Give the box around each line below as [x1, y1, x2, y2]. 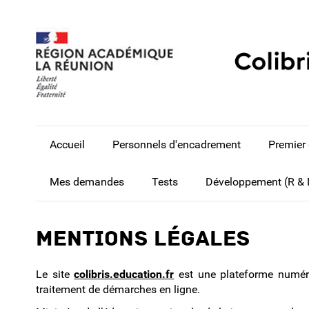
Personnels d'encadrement [112, 138, 241, 151]
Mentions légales [36, 226, 250, 253]
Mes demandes [50, 175, 124, 188]
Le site [36, 267, 74, 281]
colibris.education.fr [74, 267, 175, 281]
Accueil [50, 138, 85, 151]
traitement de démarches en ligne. [36, 282, 200, 296]
